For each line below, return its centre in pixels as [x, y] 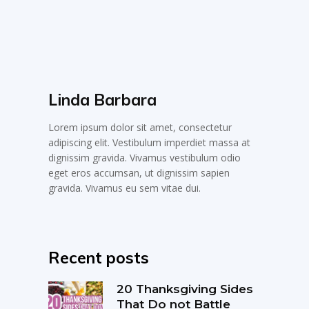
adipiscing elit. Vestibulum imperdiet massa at [150, 142]
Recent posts [99, 257]
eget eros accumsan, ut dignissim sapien [139, 172]
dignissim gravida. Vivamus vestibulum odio [145, 157]
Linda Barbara [103, 99]
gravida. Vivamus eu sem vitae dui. [125, 188]
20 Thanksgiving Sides [185, 289]
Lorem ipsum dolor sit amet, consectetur [140, 127]
